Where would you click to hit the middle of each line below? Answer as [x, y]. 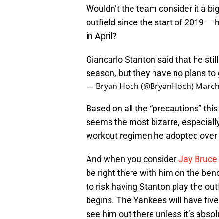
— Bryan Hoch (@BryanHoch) [141, 86]
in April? [101, 36]
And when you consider [132, 159]
